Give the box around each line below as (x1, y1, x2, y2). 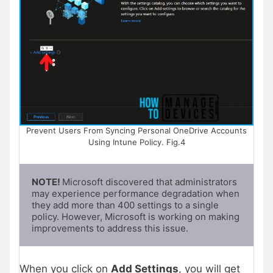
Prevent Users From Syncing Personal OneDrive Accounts (26, 126, 247, 136)
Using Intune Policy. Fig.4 (88, 137, 185, 147)
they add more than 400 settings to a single (32, 199, 219, 211)
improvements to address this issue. (32, 222, 188, 234)
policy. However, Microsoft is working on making (32, 210, 239, 222)
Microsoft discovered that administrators (62, 175, 237, 188)
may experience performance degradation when (32, 187, 239, 199)
